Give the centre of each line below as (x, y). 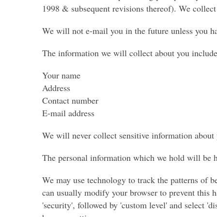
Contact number (70, 101)
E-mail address (68, 113)
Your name (61, 75)
